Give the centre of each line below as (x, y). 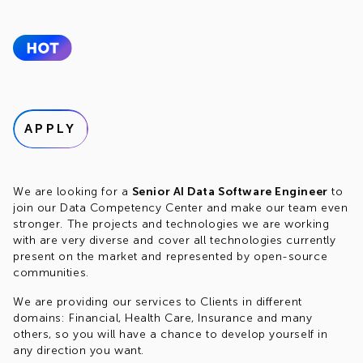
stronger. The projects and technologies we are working (171, 224)
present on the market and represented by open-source (171, 256)
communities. (51, 273)
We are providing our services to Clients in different (158, 302)
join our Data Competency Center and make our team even (181, 208)
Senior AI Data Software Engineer (230, 192)
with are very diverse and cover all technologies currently (175, 240)
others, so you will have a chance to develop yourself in (171, 334)
